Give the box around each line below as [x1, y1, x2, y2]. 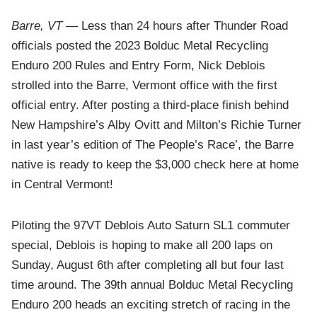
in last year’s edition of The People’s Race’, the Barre [11, 138, 294, 152]
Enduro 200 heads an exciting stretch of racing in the [11, 298, 291, 312]
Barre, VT [11, 19, 67, 33]
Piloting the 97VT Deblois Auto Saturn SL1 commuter [11, 219, 291, 233]
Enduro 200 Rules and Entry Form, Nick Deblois [11, 59, 266, 73]
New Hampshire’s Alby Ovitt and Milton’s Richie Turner [11, 118, 302, 132]
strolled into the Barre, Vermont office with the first [11, 79, 278, 93]
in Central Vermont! [11, 178, 114, 192]
